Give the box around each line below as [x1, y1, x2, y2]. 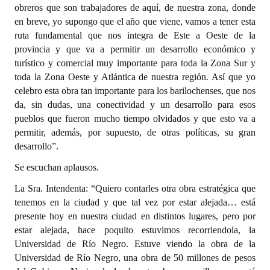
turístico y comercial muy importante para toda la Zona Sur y [14, 58, 256, 68]
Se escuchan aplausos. [14, 162, 99, 172]
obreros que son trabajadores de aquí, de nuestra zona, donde [14, 2, 256, 13]
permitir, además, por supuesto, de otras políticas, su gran [14, 127, 256, 137]
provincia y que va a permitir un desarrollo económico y [14, 44, 256, 54]
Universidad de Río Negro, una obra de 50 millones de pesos [14, 253, 256, 263]
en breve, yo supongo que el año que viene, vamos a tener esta [14, 16, 256, 27]
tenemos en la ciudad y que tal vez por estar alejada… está [14, 197, 256, 207]
